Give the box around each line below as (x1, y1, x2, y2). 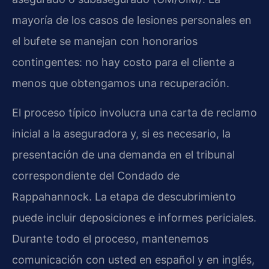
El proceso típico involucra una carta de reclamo (12, 106, 257, 119)
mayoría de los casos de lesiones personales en (12, 13, 252, 26)
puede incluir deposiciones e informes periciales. (12, 211, 256, 225)
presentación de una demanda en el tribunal (12, 148, 235, 162)
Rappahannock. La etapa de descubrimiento (12, 190, 236, 204)
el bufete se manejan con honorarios (12, 34, 198, 47)
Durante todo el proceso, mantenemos (12, 232, 208, 246)
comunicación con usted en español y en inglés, (12, 253, 255, 267)
